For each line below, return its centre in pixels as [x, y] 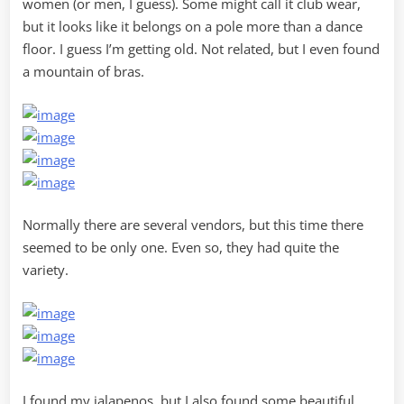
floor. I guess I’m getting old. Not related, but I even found [201, 49]
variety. [46, 270]
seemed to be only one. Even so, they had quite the [181, 248]
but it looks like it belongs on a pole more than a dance [193, 27]
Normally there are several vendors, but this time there [193, 225]
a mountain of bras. [83, 72]
